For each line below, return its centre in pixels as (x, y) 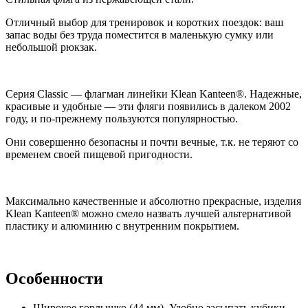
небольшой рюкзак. (51, 47)
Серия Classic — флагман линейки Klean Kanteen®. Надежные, (154, 93)
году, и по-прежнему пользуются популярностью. (122, 118)
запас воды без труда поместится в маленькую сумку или (140, 34)
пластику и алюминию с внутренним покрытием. (122, 225)
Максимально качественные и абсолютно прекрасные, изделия (153, 201)
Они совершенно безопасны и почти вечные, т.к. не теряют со (152, 142)
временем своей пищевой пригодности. (99, 154)
